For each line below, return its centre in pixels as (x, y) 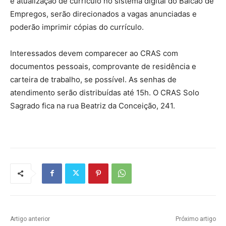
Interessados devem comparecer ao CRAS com (94, 53)
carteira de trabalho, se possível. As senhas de (93, 79)
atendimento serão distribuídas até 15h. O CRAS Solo (105, 92)
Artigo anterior (30, 219)
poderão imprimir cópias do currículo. (77, 27)
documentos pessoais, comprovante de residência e (103, 66)
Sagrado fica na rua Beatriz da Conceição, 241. (93, 105)
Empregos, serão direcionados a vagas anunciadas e (103, 14)
